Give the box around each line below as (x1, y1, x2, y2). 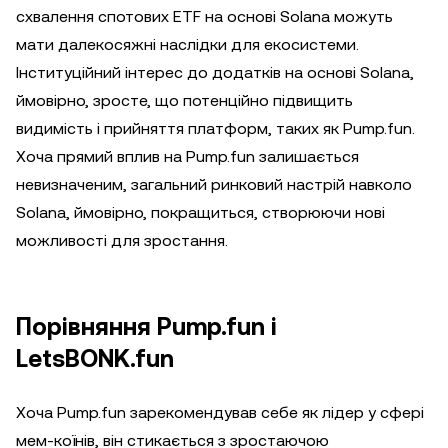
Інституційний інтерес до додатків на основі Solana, (16, 63, 414, 82)
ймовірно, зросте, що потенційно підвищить (16, 91, 353, 110)
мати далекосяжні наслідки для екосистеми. (16, 35, 359, 54)
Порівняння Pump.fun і (16, 313, 277, 341)
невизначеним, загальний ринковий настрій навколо (16, 175, 412, 194)
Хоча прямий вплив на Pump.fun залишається (16, 147, 359, 166)
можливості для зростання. (16, 231, 228, 250)
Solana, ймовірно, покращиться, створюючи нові (16, 203, 385, 222)
